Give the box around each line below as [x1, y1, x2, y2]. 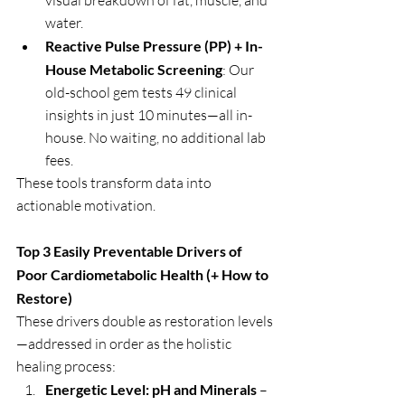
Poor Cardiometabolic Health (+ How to [16, 266, 271, 283]
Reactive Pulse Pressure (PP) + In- [45, 37, 263, 54]
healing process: [16, 357, 116, 375]
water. [45, 14, 83, 32]
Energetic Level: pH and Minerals [45, 381, 257, 398]
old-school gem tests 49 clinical [45, 83, 240, 101]
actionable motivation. [16, 196, 155, 214]
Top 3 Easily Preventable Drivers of [16, 242, 245, 259]
